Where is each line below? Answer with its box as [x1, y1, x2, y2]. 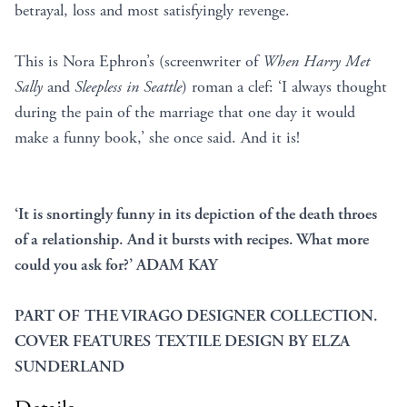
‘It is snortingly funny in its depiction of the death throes [15, 203, 377, 225]
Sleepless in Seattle [74, 76, 182, 98]
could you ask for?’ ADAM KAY [15, 254, 218, 276]
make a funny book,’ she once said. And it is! [15, 127, 300, 149]
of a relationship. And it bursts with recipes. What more [15, 229, 369, 251]
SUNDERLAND [15, 356, 124, 378]
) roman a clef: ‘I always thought [182, 76, 387, 98]
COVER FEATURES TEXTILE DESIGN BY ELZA [15, 331, 350, 352]
